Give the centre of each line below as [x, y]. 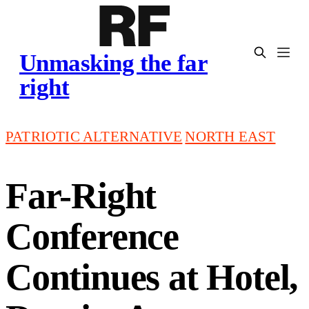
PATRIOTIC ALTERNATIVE [94, 136]
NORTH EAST [230, 136]
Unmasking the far [114, 63]
